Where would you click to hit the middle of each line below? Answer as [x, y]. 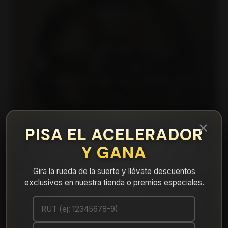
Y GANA [114, 153]
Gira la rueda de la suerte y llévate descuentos [114, 171]
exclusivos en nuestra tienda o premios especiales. [114, 182]
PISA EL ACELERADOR [114, 135]
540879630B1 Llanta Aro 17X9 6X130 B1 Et [114, 200]
